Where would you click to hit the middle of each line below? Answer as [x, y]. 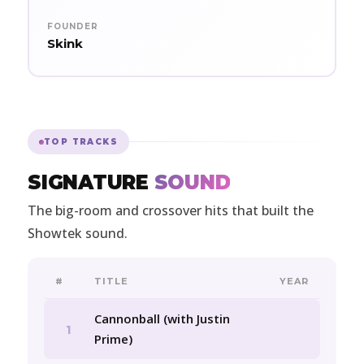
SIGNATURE [91, 183]
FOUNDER [72, 26]
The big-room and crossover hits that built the [171, 211]
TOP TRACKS [81, 142]
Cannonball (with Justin [162, 319]
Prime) [113, 339]
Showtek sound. [78, 234]
